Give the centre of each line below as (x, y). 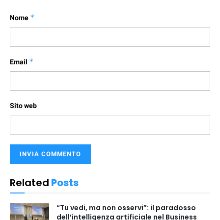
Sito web (23, 106)
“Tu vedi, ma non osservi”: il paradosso (126, 208)
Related (29, 183)
